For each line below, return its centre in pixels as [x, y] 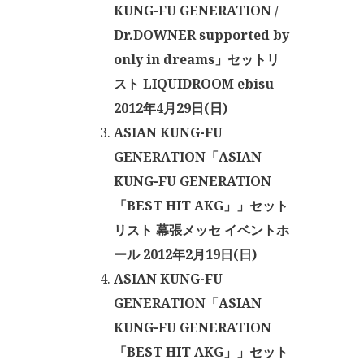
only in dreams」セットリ [197, 59]
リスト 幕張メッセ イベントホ [201, 230]
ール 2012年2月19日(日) [185, 254]
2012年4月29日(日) [171, 108]
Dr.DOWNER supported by [201, 35]
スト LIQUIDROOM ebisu [194, 84]
